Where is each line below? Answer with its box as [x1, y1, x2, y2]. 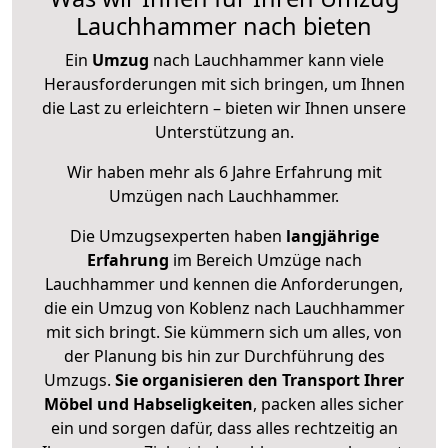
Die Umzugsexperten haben [69, 225, 286, 248]
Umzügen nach [109, 185, 228, 208]
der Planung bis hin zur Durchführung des [63, 345, 385, 368]
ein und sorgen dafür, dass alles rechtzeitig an [50, 417, 398, 440]
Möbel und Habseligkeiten [44, 393, 253, 416]
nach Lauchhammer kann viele [148, 49, 384, 72]
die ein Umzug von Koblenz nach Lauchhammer [43, 297, 405, 320]
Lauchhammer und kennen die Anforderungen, [45, 273, 403, 296]
